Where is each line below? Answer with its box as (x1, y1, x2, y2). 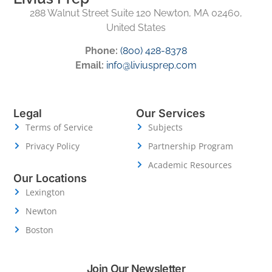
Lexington (25, 186, 66, 198)
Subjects (148, 121, 183, 133)
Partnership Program (148, 140, 233, 152)
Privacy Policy (25, 140, 80, 152)
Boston (25, 223, 54, 236)
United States (106, 21, 166, 33)
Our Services (136, 106, 205, 120)
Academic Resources (148, 158, 232, 171)
